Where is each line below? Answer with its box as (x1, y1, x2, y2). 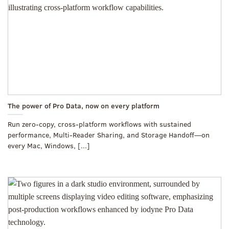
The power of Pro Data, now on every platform (8, 101, 159, 111)
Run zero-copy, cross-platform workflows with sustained (8, 119, 191, 129)
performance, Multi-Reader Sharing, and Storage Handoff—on (8, 130, 210, 140)
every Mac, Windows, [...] (8, 141, 90, 151)
